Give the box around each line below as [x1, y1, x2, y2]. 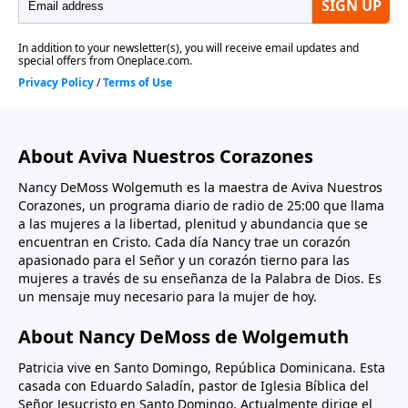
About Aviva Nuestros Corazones [18, 144, 313, 169]
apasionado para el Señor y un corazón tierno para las [18, 251, 350, 270]
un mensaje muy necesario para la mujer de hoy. [18, 288, 317, 306]
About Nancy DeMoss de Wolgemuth [18, 324, 349, 350]
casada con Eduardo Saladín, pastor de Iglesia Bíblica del [18, 377, 369, 395]
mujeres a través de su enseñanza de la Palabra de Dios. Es [18, 270, 382, 288]
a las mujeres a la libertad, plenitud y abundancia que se [18, 215, 368, 233]
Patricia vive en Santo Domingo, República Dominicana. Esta [18, 359, 385, 377]
